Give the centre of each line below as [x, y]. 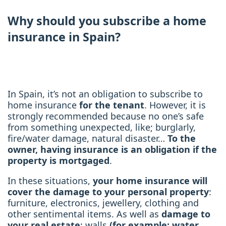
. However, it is [175, 105]
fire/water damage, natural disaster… [88, 138]
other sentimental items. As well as [83, 214]
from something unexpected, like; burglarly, [102, 127]
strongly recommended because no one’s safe [106, 116]
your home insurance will [150, 181]
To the [182, 138]
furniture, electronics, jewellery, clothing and [103, 203]
